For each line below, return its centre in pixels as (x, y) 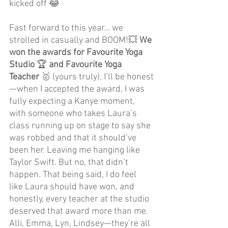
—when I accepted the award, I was (78, 90)
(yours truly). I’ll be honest (103, 77)
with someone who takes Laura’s (74, 114)
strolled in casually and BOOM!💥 (74, 41)
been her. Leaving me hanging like (76, 151)
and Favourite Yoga (85, 65)
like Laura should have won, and (73, 187)
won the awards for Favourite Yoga (77, 53)
